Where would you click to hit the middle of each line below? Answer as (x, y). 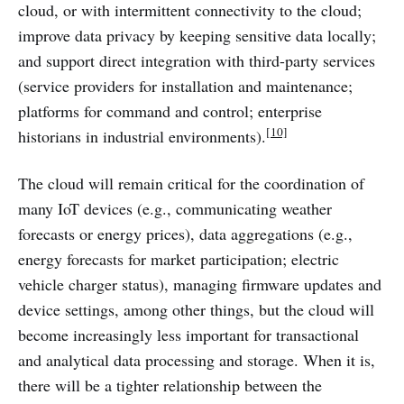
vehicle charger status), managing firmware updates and (200, 284)
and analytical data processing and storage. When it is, (197, 359)
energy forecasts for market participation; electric (179, 258)
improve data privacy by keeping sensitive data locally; (197, 35)
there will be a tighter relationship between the (170, 385)
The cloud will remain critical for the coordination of (191, 183)
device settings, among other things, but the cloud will (196, 309)
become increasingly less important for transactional (188, 334)
